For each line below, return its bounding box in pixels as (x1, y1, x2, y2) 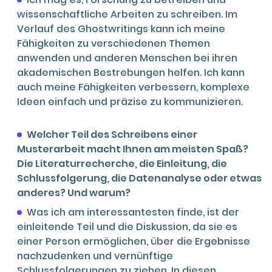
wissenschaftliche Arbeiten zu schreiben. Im (17, 7, 237, 21)
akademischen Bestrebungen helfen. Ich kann (17, 65, 245, 80)
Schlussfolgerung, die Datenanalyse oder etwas (17, 171, 262, 185)
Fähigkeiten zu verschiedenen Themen (17, 36, 210, 50)
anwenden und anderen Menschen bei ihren (17, 50, 237, 65)
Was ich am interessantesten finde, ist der (27, 205, 239, 219)
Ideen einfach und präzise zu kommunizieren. (17, 94, 243, 109)
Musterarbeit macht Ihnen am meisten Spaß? (17, 141, 248, 156)
